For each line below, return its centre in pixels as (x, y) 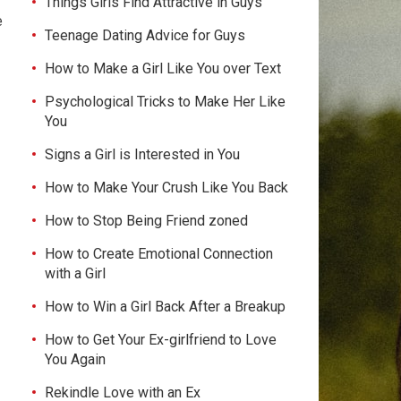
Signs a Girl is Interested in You (142, 154)
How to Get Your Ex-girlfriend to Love (161, 340)
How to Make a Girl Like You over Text (163, 68)
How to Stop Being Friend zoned (146, 221)
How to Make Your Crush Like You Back (166, 188)
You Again (75, 359)
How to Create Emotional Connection (159, 254)
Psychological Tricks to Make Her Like (165, 102)
